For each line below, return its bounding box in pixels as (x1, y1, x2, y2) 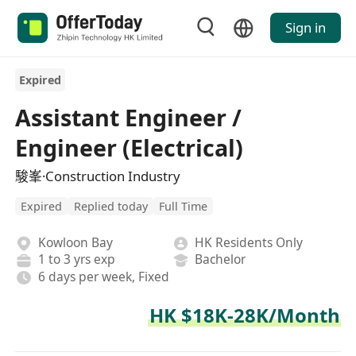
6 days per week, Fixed (37, 267, 169, 285)
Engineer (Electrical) (15, 131, 244, 163)
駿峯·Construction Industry (15, 166, 181, 185)
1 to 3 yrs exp (37, 250, 115, 269)
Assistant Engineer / (15, 101, 242, 133)
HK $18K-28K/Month (149, 302, 340, 329)
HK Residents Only (195, 233, 304, 251)
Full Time (158, 198, 207, 214)
